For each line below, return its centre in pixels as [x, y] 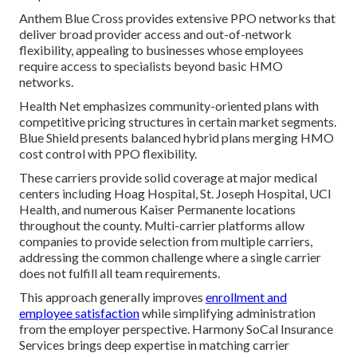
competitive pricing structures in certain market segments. [178, 121]
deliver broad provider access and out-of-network [155, 33]
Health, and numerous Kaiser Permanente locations [157, 209]
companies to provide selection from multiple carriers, [166, 241]
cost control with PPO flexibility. [108, 153]
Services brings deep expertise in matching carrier [154, 344]
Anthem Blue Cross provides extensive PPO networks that [177, 18]
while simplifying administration [228, 312]
